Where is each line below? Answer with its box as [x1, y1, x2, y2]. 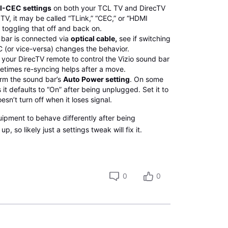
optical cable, [70, 34, 117, 43]
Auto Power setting [63, 75, 130, 84]
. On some [129, 75, 163, 84]
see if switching [117, 34, 170, 43]
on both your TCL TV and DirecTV [51, 4, 165, 13]
